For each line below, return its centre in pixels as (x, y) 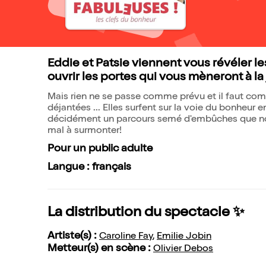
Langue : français (89, 167)
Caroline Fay (126, 237)
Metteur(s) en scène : (100, 249)
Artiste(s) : (73, 236)
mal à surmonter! (85, 131)
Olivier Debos (183, 249)
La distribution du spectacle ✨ (146, 213)
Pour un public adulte (100, 149)
